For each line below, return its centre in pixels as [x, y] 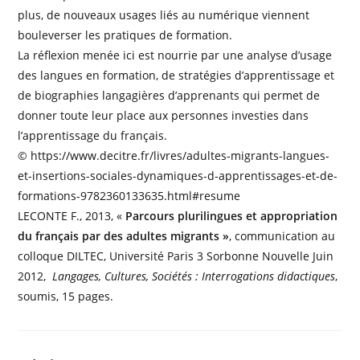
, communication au [282, 236]
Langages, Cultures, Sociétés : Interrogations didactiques [194, 276]
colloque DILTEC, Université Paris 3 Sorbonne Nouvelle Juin [176, 256]
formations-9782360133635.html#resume [129, 196]
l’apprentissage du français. [93, 135]
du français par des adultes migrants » [124, 236]
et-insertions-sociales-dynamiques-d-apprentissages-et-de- [178, 176]
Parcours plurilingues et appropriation [230, 216]
